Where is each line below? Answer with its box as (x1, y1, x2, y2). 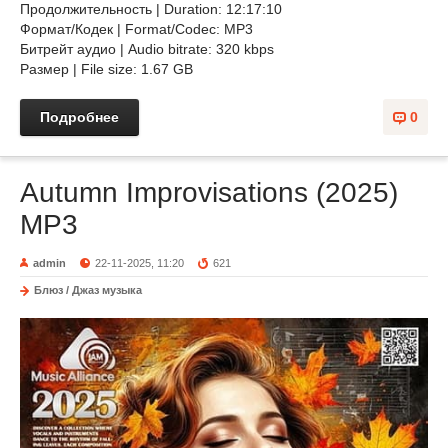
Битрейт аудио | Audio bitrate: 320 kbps (20, 41, 274, 57)
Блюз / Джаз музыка (34, 284, 142, 296)
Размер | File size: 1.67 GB (20, 61, 197, 77)
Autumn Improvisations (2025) (20, 177, 398, 208)
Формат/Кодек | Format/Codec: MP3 (20, 21, 257, 37)
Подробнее (40, 109, 119, 125)
